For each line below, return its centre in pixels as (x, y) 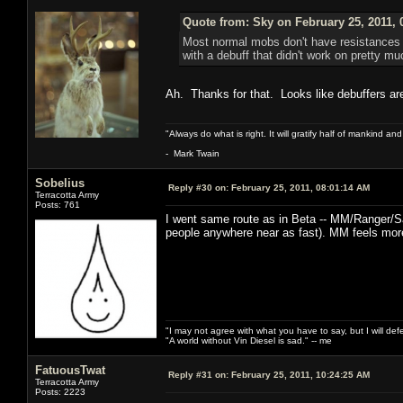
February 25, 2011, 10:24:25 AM (299, 374)
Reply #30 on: (198, 187)
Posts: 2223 (60, 391)
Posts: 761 (58, 204)
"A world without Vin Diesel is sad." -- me (249, 340)
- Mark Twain (193, 153)
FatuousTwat (70, 370)
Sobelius (60, 183)
